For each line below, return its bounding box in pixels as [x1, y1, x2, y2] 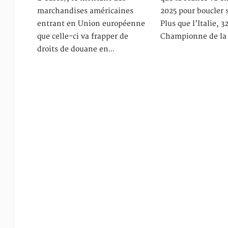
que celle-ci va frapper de [37, 32, 128, 41]
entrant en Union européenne [37, 19, 145, 28]
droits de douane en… [37, 44, 115, 53]
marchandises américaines [37, 6, 133, 15]
